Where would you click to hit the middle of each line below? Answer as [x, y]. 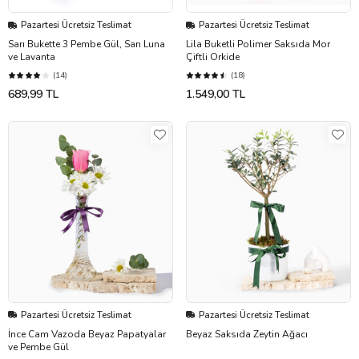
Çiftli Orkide [213, 57]
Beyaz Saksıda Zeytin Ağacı [247, 334]
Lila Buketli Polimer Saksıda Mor [258, 44]
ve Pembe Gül [38, 347]
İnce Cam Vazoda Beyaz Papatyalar [87, 334]
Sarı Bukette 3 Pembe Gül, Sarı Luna [87, 44]
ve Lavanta [32, 57]
